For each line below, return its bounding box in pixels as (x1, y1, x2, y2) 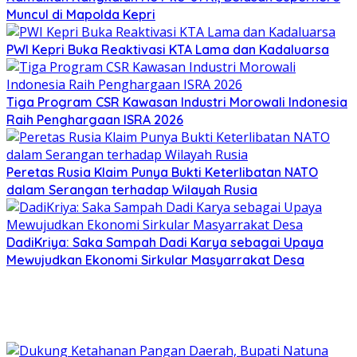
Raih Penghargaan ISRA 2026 (6, 112, 183, 128)
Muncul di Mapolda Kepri (6, 6, 155, 23)
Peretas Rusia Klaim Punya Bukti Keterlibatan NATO (6, 164, 318, 181)
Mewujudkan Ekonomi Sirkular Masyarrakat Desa (6, 252, 304, 269)
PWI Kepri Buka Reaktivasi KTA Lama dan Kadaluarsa (6, 41, 329, 58)
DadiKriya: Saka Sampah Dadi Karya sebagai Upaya (6, 234, 324, 251)
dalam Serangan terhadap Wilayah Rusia (6, 182, 257, 198)
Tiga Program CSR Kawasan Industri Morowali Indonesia (6, 94, 347, 111)
